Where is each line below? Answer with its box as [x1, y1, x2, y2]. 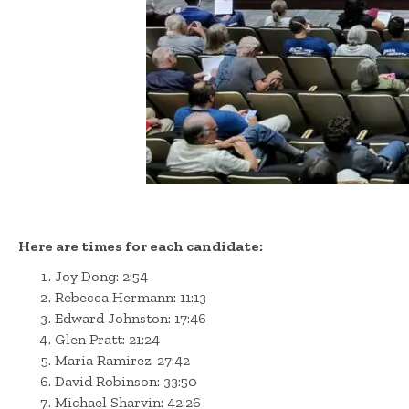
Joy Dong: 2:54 [55, 267, 148, 286]
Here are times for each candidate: [18, 237, 263, 256]
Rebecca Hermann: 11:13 [55, 288, 206, 307]
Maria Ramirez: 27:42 [55, 351, 190, 370]
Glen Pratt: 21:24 [55, 330, 160, 349]
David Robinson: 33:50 [55, 372, 197, 391]
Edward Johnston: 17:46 [55, 309, 206, 328]
